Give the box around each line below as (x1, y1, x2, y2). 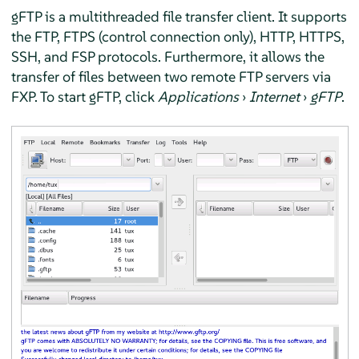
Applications (157, 87, 239, 106)
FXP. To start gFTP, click (10, 87, 158, 106)
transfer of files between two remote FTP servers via (10, 67, 331, 86)
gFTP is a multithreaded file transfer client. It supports (10, 6, 347, 26)
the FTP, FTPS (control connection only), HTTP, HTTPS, (10, 26, 345, 46)
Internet (248, 87, 300, 106)
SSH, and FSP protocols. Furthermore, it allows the (10, 46, 325, 66)
